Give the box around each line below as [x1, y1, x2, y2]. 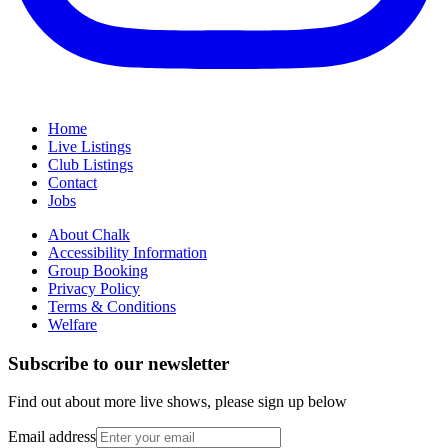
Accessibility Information [48, 243, 207, 261]
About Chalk [48, 225, 130, 243]
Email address [8, 428, 96, 446]
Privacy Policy [48, 279, 140, 297]
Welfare [48, 315, 97, 333]
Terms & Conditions [48, 297, 176, 315]
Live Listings [48, 137, 131, 155]
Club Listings [48, 155, 133, 173]
